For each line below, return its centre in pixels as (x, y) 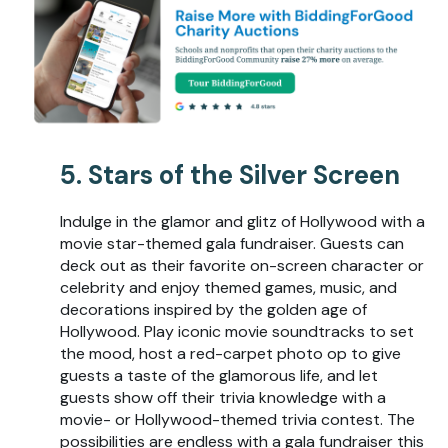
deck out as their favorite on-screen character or (242, 266)
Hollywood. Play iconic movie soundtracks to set (237, 332)
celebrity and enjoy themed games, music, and (228, 288)
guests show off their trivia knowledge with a (223, 398)
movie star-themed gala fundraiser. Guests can (232, 244)
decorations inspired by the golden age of (213, 310)
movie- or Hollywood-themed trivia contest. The (237, 420)
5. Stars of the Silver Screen (230, 175)
